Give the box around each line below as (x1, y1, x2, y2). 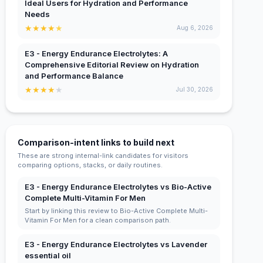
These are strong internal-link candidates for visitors (18, 151, 189, 160)
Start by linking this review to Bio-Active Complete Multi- (25, 206, 208, 215)
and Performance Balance (25, 70, 124, 80)
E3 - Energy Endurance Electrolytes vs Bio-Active (25, 181, 212, 191)
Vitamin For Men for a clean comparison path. (25, 215, 171, 224)
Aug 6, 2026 (176, 24, 213, 32)
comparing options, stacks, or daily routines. (18, 160, 163, 169)
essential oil (25, 250, 72, 260)
